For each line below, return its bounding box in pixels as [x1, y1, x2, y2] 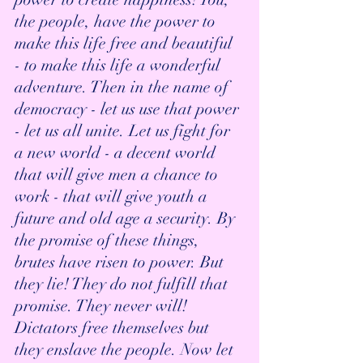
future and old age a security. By [15, 208, 239, 229]
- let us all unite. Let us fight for [15, 121, 234, 142]
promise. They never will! [15, 296, 195, 317]
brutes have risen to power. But [15, 252, 228, 273]
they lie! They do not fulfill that [15, 274, 232, 295]
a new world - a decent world [15, 143, 220, 164]
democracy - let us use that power [15, 99, 243, 120]
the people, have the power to [15, 11, 220, 32]
